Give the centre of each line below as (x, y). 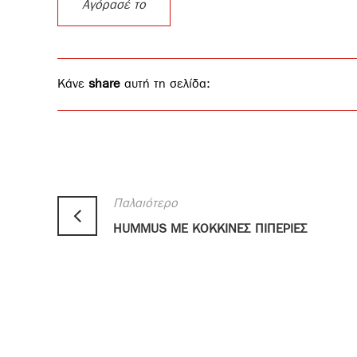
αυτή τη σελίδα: (165, 84)
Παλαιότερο (145, 203)
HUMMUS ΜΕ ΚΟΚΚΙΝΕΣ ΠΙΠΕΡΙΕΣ (210, 229)
